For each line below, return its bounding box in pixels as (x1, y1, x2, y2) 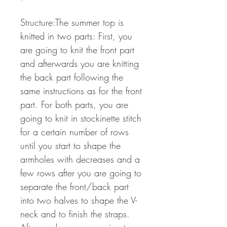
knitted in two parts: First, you (20, 30, 132, 43)
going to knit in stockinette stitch (20, 112, 141, 125)
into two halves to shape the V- (20, 194, 137, 207)
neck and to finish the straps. (20, 208, 130, 220)
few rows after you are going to (20, 167, 141, 179)
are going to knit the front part (20, 44, 134, 56)
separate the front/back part (20, 180, 129, 193)
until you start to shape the (20, 139, 121, 152)
